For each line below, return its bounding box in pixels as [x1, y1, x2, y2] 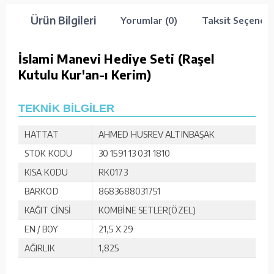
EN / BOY [24, 224, 58, 235]
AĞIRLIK [24, 243, 55, 254]
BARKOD [24, 186, 59, 197]
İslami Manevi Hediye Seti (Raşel [18, 51, 215, 67]
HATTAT [24, 129, 59, 140]
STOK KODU [24, 148, 72, 159]
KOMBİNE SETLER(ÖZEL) [98, 205, 196, 216]
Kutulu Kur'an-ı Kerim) [18, 67, 152, 83]
